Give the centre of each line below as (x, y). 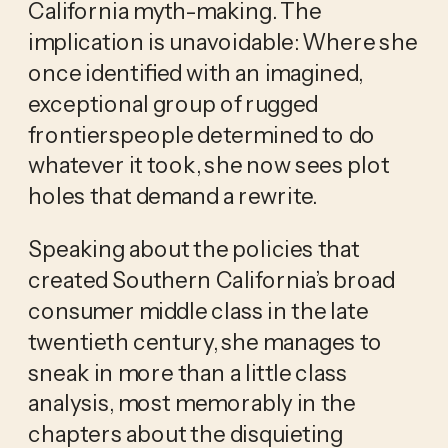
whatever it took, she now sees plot (208, 165)
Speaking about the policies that (193, 249)
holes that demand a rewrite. (172, 195)
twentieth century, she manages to (205, 341)
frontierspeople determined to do (201, 134)
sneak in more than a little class (187, 372)
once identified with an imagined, (195, 72)
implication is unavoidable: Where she (222, 41)
